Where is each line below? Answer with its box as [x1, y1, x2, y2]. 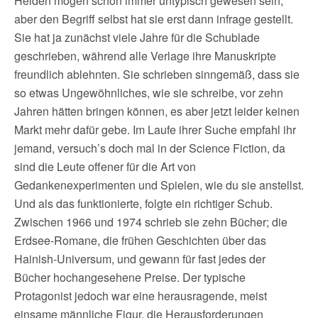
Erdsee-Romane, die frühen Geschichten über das [14, 232, 266, 249]
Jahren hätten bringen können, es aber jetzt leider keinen [14, 103, 300, 120]
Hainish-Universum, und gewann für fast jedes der [14, 251, 265, 268]
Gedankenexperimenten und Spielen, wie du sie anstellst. [14, 177, 304, 194]
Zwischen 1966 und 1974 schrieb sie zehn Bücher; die [14, 214, 287, 231]
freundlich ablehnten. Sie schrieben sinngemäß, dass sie [14, 66, 300, 83]
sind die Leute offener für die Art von [14, 158, 196, 175]
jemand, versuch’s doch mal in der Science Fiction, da [14, 140, 285, 157]
